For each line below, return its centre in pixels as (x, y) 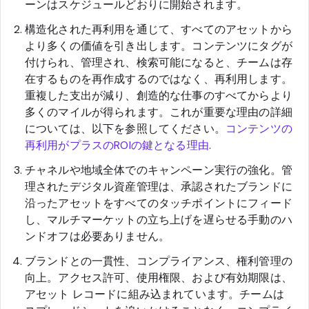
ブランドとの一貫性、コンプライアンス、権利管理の (159, 261)
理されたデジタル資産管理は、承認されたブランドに (159, 186)
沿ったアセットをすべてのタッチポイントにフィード (159, 203)
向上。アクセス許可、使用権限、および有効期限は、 (159, 277)
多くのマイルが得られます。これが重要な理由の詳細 (159, 112)
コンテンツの (259, 128)
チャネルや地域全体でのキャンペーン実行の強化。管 (159, 170)
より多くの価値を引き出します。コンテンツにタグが (159, 46)
